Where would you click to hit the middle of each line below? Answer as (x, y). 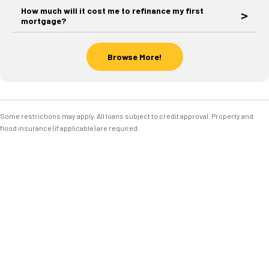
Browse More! (134, 57)
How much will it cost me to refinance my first (112, 11)
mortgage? (44, 21)
